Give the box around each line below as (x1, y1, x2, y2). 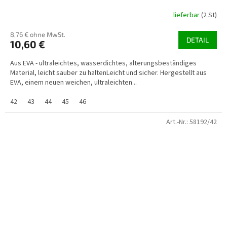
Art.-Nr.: (166, 117, 190, 127)
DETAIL (186, 35, 209, 44)
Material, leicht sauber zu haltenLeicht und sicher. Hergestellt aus (10, 67, 207, 78)
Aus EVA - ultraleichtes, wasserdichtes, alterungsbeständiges (10, 58, 197, 68)
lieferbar (173, 10, 201, 21)
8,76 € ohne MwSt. (10, 30, 65, 39)
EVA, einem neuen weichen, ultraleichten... (10, 77, 137, 88)
